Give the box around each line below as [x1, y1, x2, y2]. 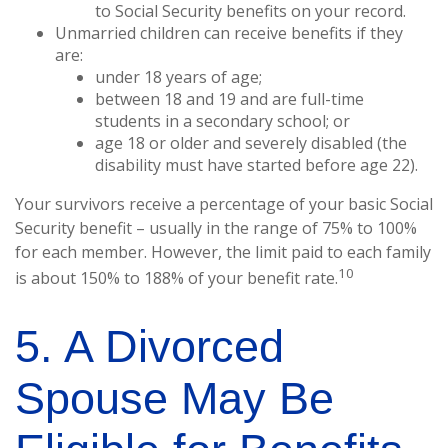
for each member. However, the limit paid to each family [15, 241, 431, 264]
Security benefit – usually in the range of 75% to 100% [15, 217, 417, 240]
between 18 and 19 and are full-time [95, 88, 364, 111]
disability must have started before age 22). [95, 154, 418, 177]
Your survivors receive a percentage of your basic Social [15, 193, 433, 216]
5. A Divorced [15, 320, 284, 372]
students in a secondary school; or [95, 110, 350, 133]
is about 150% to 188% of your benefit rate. [15, 267, 338, 290]
